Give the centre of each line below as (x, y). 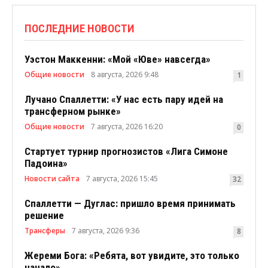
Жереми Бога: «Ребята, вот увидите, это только (132, 255)
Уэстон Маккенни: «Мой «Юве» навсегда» (118, 59)
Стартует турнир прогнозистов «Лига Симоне (126, 151)
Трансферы (45, 231)
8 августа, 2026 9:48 (125, 74)
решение (44, 215)
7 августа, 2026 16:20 (127, 127)
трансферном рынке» (73, 111)
